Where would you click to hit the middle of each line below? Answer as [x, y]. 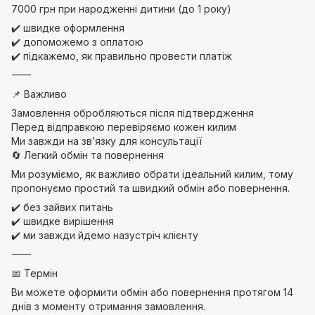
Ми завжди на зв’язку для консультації [107, 141]
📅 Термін [34, 273]
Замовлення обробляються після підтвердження [133, 113]
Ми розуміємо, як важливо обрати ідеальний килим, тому [152, 174]
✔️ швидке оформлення [68, 28]
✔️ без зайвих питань [62, 207]
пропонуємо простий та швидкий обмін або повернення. [150, 188]
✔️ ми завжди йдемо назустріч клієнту [105, 235]
